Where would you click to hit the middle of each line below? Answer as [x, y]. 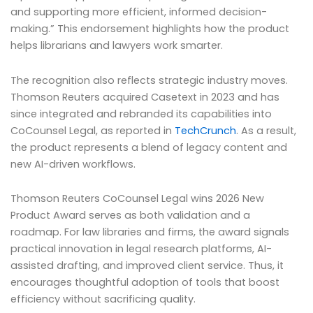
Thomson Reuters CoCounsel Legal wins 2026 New [137, 199]
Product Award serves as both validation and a [130, 216]
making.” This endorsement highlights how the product [150, 29]
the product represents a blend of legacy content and [149, 147]
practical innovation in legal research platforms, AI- [141, 249]
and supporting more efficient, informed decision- [139, 12]
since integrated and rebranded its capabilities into [141, 114]
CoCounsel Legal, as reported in [93, 130]
